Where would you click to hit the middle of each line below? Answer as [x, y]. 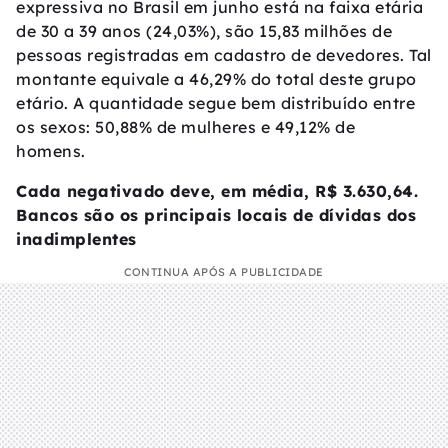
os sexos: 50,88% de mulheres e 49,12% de [185, 126]
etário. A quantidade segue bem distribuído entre [215, 102]
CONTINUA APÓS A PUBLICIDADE [224, 271]
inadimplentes [76, 238]
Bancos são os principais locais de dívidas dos [216, 214]
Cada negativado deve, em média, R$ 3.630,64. [217, 190]
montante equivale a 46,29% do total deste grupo [216, 78]
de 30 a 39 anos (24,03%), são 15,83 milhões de [204, 30]
